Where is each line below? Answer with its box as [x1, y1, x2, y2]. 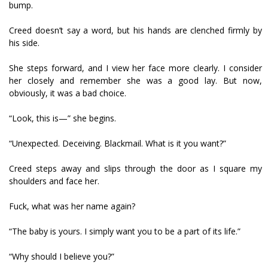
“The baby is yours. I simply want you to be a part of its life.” [9, 226, 240, 237]
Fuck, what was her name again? [9, 200, 135, 212]
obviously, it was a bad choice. [9, 87, 126, 99]
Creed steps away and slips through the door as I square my [9, 163, 262, 175]
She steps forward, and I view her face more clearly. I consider [9, 62, 262, 74]
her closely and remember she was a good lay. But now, [9, 75, 262, 87]
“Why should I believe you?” [9, 251, 114, 263]
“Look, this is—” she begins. [9, 112, 116, 124]
